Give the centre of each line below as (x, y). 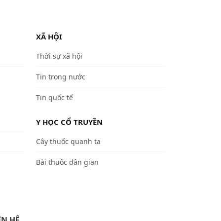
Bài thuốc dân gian (67, 162)
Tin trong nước (61, 76)
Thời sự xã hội (59, 56)
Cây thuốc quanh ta (68, 141)
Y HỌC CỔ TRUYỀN (69, 122)
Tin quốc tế (55, 97)
